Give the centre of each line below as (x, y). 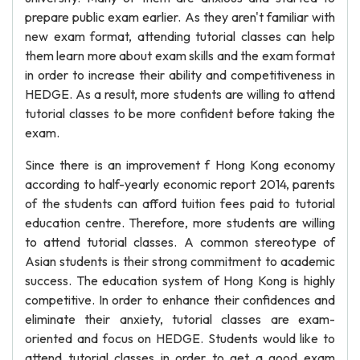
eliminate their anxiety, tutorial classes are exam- (180, 319)
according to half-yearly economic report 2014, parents (180, 184)
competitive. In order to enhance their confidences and (180, 300)
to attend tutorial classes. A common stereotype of (180, 242)
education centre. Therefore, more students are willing (180, 223)
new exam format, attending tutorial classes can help (180, 36)
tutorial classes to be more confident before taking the (180, 113)
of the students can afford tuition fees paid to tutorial (180, 203)
